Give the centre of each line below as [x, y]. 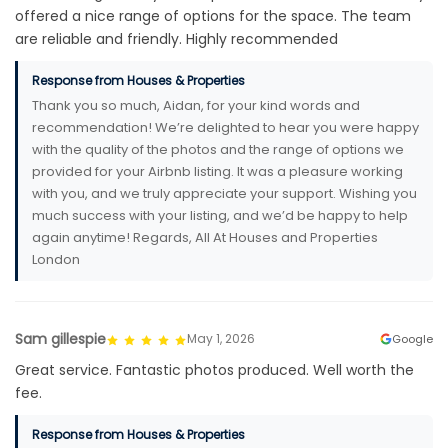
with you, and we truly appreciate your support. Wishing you [224, 193]
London [56, 259]
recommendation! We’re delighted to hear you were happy [225, 127]
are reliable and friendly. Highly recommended [176, 38]
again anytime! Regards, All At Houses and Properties [205, 237]
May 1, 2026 [221, 339]
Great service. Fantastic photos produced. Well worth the [214, 369]
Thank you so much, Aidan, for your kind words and [196, 105]
